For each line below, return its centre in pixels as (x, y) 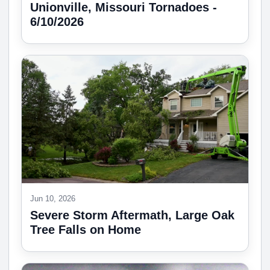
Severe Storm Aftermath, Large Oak (132, 215)
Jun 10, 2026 (53, 198)
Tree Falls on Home (86, 229)
